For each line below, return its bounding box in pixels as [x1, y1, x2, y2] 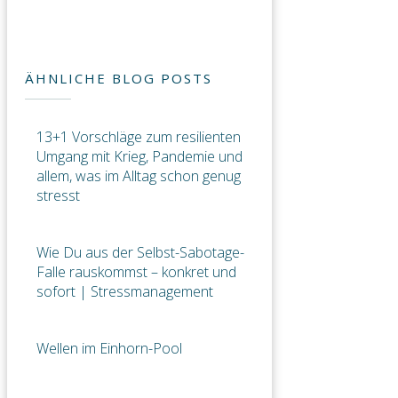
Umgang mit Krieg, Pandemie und [36, 147, 243, 166]
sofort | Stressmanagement [36, 282, 213, 301]
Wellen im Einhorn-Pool [36, 338, 182, 358]
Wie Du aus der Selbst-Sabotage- [36, 243, 244, 262]
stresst [36, 186, 80, 205]
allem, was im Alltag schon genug [36, 166, 241, 186]
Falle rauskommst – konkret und [36, 262, 236, 282]
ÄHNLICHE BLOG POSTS [25, 69, 212, 87]
